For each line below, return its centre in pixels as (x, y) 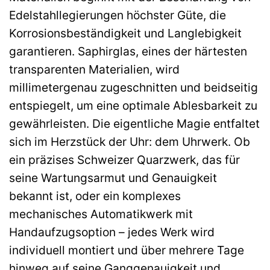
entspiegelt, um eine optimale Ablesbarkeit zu (133, 105)
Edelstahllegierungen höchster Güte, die (118, 15)
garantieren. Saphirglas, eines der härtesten (128, 51)
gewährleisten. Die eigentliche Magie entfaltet (134, 123)
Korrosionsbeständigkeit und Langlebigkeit (125, 33)
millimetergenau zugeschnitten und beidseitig (133, 87)
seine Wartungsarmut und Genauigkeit (113, 177)
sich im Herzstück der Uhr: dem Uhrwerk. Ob (130, 141)
